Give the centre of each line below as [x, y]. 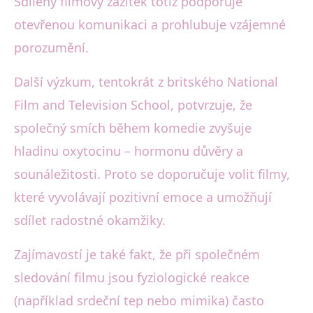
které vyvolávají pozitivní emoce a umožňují [143, 197]
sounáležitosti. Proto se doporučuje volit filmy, [152, 174]
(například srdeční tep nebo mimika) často [139, 301]
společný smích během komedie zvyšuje [133, 128]
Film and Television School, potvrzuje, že [133, 105]
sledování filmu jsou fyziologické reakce [132, 278]
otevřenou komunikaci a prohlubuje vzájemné [150, 25]
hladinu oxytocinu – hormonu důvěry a [129, 151]
